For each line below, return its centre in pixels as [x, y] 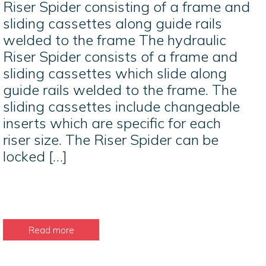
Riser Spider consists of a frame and [120, 57]
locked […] [35, 156]
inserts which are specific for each [112, 123]
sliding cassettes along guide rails [113, 23]
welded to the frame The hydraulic [115, 40]
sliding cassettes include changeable [121, 107]
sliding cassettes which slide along [115, 73]
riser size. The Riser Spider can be [111, 140]
